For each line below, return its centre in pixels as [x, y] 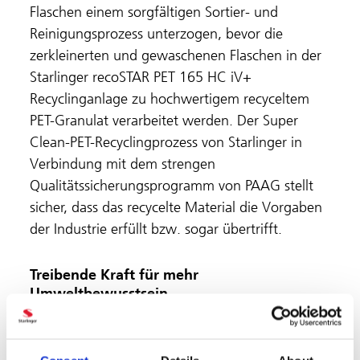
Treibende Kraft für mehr [115, 274]
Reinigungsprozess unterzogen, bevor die [157, 33]
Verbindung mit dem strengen [123, 164]
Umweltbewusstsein [99, 293]
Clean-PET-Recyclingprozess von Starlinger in [166, 142]
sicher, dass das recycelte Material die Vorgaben [176, 207]
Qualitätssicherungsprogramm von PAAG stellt [172, 185]
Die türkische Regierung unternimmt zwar [159, 326]
